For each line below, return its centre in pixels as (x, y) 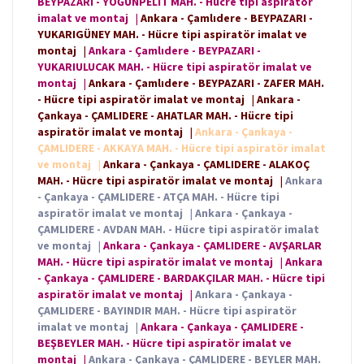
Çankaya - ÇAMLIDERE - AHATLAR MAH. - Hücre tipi (165, 116)
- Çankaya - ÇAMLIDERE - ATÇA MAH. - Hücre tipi (158, 197)
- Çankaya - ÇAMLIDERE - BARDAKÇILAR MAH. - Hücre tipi (181, 278)
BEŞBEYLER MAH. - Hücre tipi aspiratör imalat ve (165, 343)
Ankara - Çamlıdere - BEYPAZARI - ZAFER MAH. (206, 83)
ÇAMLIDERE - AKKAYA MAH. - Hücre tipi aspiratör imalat (182, 148)
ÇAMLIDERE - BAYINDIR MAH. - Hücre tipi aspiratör (167, 311)
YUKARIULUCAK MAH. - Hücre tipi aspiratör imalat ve (175, 67)
